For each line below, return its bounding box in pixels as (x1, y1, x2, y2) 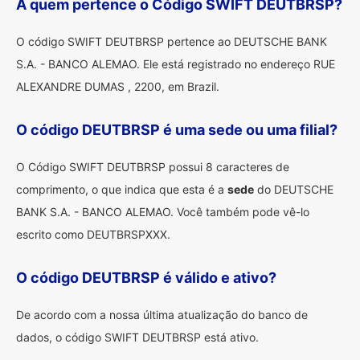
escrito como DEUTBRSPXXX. (16, 227, 170, 241)
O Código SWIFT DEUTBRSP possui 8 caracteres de (16, 160, 289, 174)
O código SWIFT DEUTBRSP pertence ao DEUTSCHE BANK (16, 35, 327, 48)
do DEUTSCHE (254, 182, 333, 196)
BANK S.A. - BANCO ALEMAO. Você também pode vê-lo (16, 205, 309, 219)
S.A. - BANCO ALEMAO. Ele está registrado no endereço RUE (16, 57, 335, 71)
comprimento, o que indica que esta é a (16, 182, 227, 196)
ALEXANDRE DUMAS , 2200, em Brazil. (16, 80, 219, 93)
